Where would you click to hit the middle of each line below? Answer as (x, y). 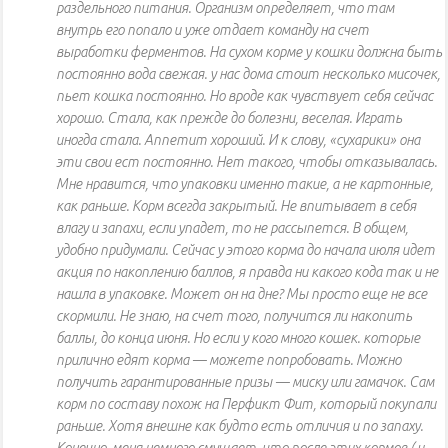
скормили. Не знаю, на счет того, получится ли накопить (234, 316)
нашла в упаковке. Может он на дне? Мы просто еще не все (241, 294)
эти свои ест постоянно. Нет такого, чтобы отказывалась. (246, 162)
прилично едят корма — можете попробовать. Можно (228, 360)
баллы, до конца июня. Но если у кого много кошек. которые (238, 338)
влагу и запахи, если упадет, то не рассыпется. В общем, (232, 228)
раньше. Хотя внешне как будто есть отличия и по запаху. (239, 426)
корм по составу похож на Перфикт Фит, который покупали (246, 404)
